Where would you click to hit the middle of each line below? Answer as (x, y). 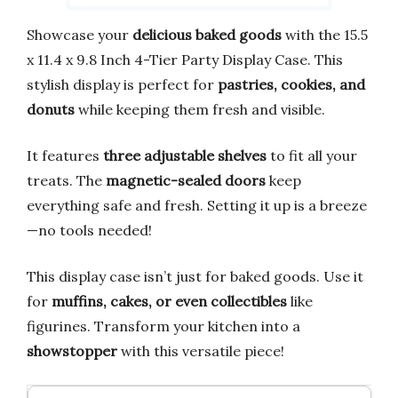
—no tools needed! (89, 231)
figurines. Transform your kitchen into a (163, 326)
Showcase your (80, 35)
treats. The (66, 181)
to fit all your (312, 156)
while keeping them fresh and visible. (200, 110)
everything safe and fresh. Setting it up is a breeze (197, 206)
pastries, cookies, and (291, 85)
